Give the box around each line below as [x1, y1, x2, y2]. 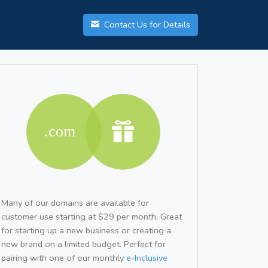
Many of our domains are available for [1, 196, 149, 209]
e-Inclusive [126, 251, 167, 264]
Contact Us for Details [102, 19, 190, 31]
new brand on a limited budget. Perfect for [1, 237, 166, 250]
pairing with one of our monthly [1, 251, 126, 264]
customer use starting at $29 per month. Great [1, 210, 182, 223]
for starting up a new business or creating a [1, 224, 171, 236]
